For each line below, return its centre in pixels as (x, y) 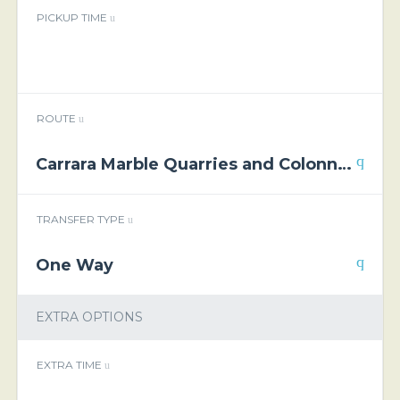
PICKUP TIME (73, 18)
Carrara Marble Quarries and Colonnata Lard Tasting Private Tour (344, 165)
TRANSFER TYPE (82, 220)
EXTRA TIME (70, 365)
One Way (74, 266)
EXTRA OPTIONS (89, 317)
